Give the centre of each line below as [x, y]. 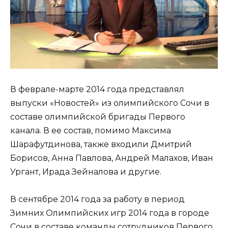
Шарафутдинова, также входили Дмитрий [101, 144]
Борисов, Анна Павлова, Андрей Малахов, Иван [112, 158]
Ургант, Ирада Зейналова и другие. [86, 172]
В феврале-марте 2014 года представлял [97, 89]
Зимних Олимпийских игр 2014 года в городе [110, 213]
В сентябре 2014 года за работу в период [97, 199]
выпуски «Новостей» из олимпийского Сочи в [110, 103]
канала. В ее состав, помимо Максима [91, 131]
